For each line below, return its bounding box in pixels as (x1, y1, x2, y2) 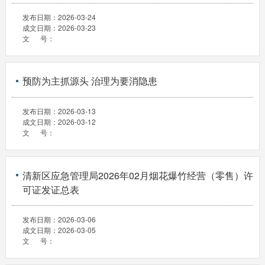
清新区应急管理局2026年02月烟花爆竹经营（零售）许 (22, 168, 253, 182)
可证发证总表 (22, 182, 79, 196)
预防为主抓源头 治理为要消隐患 (22, 74, 157, 88)
